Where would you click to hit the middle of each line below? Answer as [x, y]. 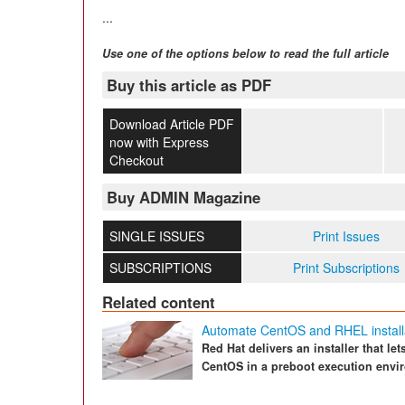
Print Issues [347, 236]
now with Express [159, 141]
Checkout [136, 160]
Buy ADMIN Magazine [184, 198]
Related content [159, 302]
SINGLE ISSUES [156, 236]
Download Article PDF [171, 123]
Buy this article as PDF [189, 85]
